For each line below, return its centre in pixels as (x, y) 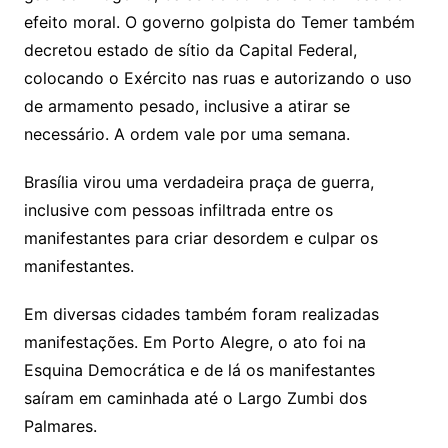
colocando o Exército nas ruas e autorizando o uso (217, 78)
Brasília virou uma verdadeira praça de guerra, (198, 182)
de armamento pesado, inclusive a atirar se (186, 106)
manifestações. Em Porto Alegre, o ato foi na (194, 342)
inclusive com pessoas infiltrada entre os (178, 210)
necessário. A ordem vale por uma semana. (186, 134)
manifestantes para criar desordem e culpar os (200, 238)
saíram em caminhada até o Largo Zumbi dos (195, 398)
